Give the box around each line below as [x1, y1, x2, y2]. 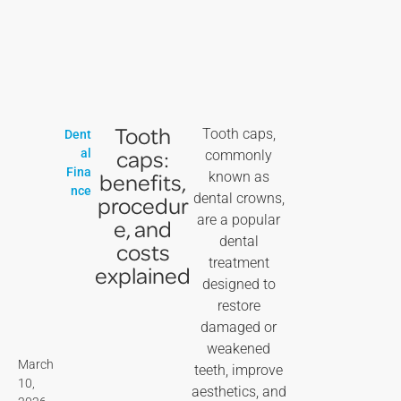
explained [95, 260, 192, 289]
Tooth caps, [201, 124, 276, 142]
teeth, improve [194, 361, 284, 379]
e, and [114, 213, 173, 243]
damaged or [200, 318, 277, 336]
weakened [207, 339, 271, 357]
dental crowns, [192, 189, 285, 207]
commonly [205, 146, 273, 164]
